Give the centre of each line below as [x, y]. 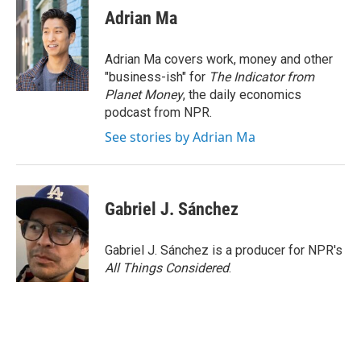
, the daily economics [242, 95]
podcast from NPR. [158, 112]
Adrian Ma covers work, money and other [219, 59]
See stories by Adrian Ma [180, 137]
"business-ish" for [157, 77]
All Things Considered [167, 268]
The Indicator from [261, 77]
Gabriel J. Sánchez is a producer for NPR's [224, 250]
